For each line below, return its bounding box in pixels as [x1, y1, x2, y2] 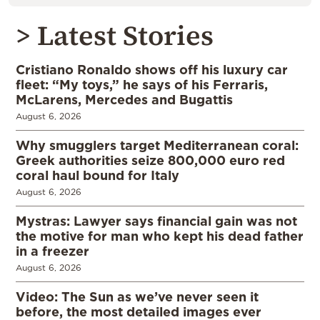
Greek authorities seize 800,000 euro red [16, 153, 285, 168]
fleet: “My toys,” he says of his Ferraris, [16, 77, 268, 92]
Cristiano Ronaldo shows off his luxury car [16, 62, 288, 77]
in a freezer [16, 244, 89, 259]
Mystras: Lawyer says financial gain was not [16, 214, 297, 229]
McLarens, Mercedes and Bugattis [16, 92, 233, 107]
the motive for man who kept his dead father [16, 229, 304, 244]
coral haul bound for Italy [16, 168, 179, 183]
